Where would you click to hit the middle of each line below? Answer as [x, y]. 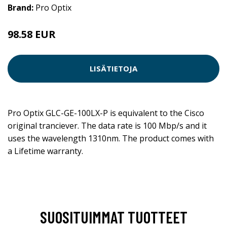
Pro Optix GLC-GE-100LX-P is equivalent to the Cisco [106, 113]
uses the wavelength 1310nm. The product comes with [111, 138]
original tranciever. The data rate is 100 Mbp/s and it [107, 125]
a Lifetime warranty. [45, 151]
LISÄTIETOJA [113, 68]
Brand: [22, 7]
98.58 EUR [32, 34]
